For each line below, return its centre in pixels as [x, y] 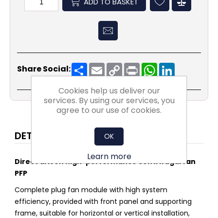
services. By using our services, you [109, 100]
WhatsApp [178, 67]
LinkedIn [190, 67]
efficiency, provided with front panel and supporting [103, 202]
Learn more [109, 156]
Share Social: [44, 69]
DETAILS [33, 136]
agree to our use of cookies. [109, 110]
